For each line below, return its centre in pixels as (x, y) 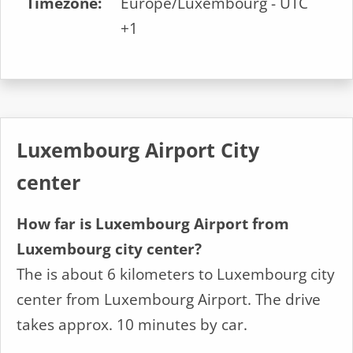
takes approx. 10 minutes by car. (132, 325)
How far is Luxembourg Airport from (153, 224)
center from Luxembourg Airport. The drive (169, 299)
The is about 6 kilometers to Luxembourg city (176, 274)
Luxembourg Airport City (138, 150)
